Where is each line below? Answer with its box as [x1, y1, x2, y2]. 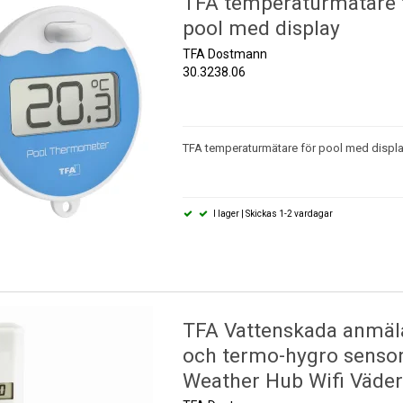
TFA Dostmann [182, 46, 267, 61]
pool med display [182, 16, 340, 40]
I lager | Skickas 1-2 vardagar [211, 208, 334, 219]
